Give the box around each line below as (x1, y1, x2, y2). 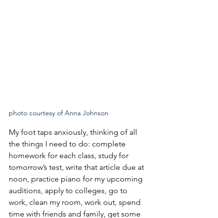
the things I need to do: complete (9, 139, 127, 148)
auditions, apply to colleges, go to (9, 185, 129, 195)
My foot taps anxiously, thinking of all (9, 127, 139, 137)
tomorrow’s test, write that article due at (9, 162, 146, 172)
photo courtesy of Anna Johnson (9, 108, 109, 117)
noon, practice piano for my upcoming (9, 174, 145, 183)
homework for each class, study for (9, 150, 130, 160)
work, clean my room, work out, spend (9, 197, 143, 207)
